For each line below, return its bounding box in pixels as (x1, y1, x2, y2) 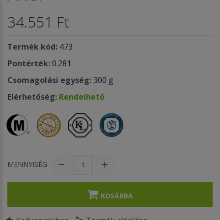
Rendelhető (59, 91, 105, 102)
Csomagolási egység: (7, 74, 91, 85)
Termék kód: (7, 41, 57, 52)
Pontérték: (7, 57, 50, 69)
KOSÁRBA (100, 191, 133, 200)
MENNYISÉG (7, 160, 47, 169)
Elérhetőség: (7, 91, 59, 102)
